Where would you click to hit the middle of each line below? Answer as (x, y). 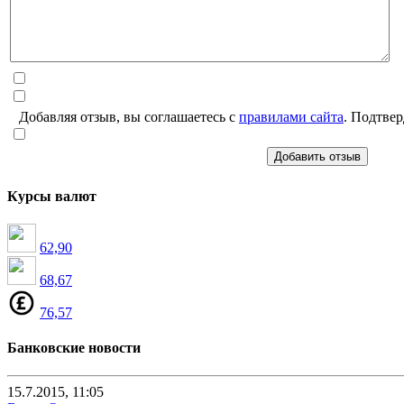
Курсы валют (52, 196)
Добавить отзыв (317, 157)
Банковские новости (74, 348)
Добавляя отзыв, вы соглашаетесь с (129, 117)
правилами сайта (291, 117)
